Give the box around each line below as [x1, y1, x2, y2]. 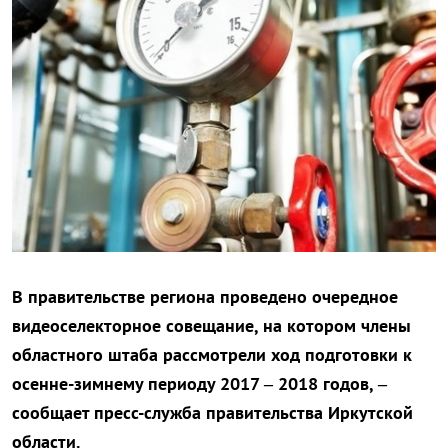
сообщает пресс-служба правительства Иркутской [12, 401, 413, 425]
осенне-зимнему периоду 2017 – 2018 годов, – [12, 372, 387, 396]
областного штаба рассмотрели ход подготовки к [12, 343, 412, 367]
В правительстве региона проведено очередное [12, 285, 398, 309]
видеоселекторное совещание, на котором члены [12, 314, 411, 338]
